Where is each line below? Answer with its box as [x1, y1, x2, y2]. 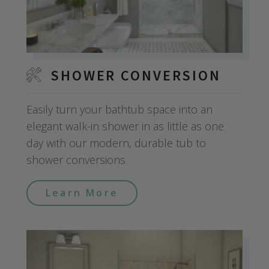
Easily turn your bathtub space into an [26, 101, 213, 116]
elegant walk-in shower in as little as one [26, 118, 224, 133]
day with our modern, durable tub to [26, 135, 206, 150]
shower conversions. [26, 152, 127, 167]
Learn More [46, 186, 118, 199]
